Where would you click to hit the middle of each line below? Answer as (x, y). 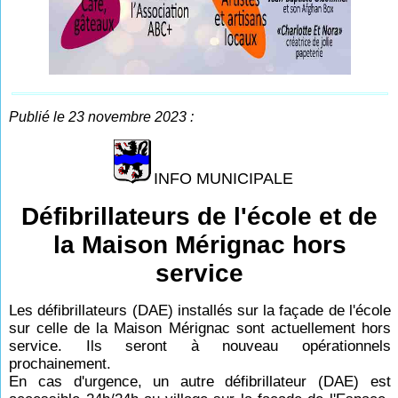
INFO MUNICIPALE (224, 178)
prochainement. (60, 363)
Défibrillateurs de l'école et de (200, 216)
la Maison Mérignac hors (200, 244)
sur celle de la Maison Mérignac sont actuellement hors (200, 328)
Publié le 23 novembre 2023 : (102, 116)
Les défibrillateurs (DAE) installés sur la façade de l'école (200, 310)
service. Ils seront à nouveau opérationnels (200, 346)
